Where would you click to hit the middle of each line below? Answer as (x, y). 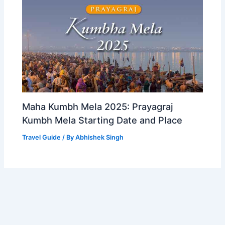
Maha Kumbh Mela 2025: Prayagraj (98, 106)
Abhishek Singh (100, 137)
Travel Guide (42, 137)
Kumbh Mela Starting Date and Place (102, 120)
